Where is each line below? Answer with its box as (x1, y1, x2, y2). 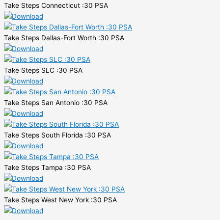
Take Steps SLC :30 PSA (4, 66, 82, 74)
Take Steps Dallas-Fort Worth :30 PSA (4, 33, 124, 42)
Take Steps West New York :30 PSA (4, 195, 117, 204)
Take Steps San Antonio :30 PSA (4, 98, 108, 107)
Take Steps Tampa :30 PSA (4, 163, 91, 171)
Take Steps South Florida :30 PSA (4, 131, 111, 139)
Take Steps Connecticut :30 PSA (4, 1, 108, 9)
